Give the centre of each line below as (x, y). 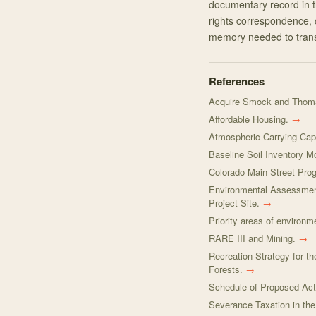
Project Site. (234, 203)
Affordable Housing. (249, 119)
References (237, 81)
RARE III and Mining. (252, 238)
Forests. (226, 269)
